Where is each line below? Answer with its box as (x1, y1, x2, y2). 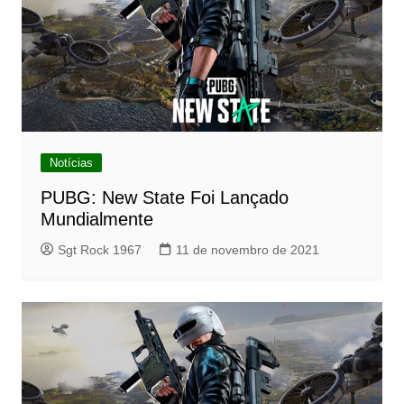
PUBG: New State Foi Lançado (40, 188, 289, 208)
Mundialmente (40, 209, 153, 230)
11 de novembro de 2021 (175, 243, 319, 258)
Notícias (49, 156, 93, 170)
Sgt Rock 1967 (57, 243, 142, 258)
